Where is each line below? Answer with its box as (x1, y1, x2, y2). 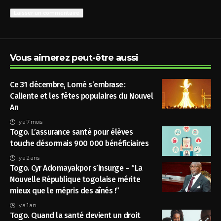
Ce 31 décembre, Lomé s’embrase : (10, 79, 126, 89)
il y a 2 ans (15, 154, 39, 161)
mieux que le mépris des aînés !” (10, 185, 119, 195)
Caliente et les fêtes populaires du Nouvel (10, 91, 153, 101)
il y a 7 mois (15, 118, 42, 125)
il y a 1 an (15, 201, 37, 209)
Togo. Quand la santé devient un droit (10, 210, 141, 220)
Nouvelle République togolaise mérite (10, 174, 141, 184)
